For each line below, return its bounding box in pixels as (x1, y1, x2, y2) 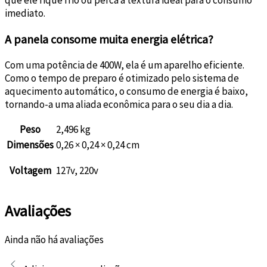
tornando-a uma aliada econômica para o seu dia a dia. (5, 97, 233, 111)
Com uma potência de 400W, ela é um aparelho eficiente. (5, 58, 244, 72)
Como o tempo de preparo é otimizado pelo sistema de (5, 71, 239, 85)
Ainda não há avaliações (5, 232, 104, 246)
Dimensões (7, 138, 54, 151)
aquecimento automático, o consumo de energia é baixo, (5, 84, 248, 98)
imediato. (5, 6, 45, 20)
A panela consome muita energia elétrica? (5, 31, 213, 46)
